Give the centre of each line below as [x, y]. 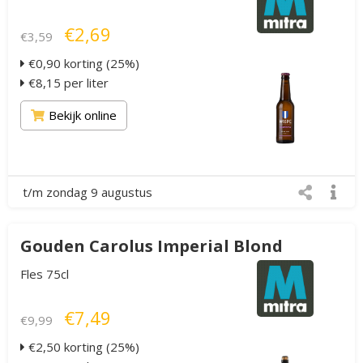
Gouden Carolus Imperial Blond [152, 246]
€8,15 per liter [67, 83]
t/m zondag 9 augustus [88, 192]
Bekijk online [83, 115]
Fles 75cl [45, 274]
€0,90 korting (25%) [82, 63]
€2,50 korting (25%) [82, 347]
